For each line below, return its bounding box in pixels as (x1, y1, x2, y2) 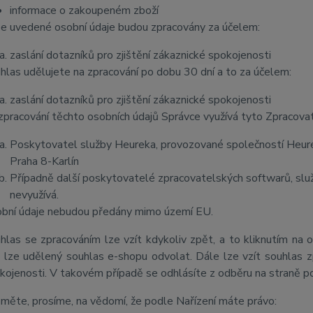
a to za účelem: (217, 64, 291, 80)
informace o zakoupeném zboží (9, 3, 159, 18)
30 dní (183, 64, 217, 80)
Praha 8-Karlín (9, 154, 79, 169)
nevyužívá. (9, 187, 59, 203)
